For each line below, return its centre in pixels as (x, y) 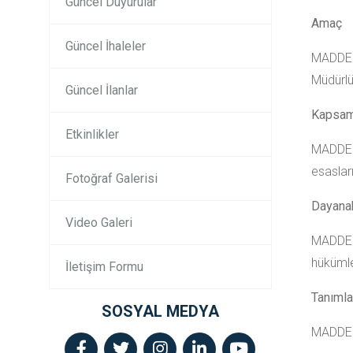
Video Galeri (99, 223)
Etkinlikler (92, 134)
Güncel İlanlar (102, 90)
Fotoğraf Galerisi (111, 178)
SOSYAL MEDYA (160, 311)
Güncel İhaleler (106, 46)
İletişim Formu (104, 267)
